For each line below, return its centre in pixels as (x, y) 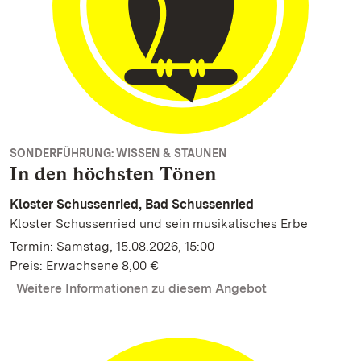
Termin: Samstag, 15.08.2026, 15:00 (112, 246)
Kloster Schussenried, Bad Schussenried (132, 204)
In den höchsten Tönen (113, 174)
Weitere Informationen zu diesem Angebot (141, 288)
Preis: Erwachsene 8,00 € (84, 266)
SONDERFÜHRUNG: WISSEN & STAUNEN (118, 153)
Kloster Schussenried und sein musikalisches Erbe (159, 224)
